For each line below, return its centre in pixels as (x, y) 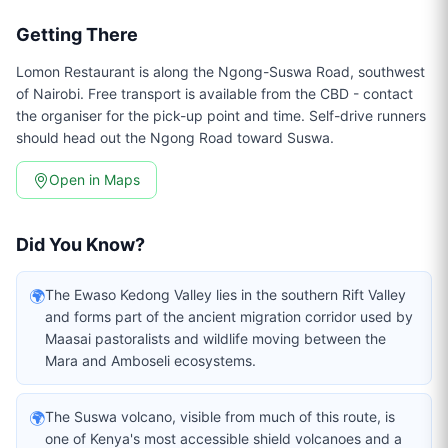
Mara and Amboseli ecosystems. (150, 360)
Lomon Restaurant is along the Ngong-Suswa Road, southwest (220, 71)
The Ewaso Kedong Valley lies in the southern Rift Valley (225, 294)
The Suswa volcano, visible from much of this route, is (220, 416)
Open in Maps (94, 179)
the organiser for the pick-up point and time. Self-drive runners (221, 115)
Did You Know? (80, 244)
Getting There (77, 34)
